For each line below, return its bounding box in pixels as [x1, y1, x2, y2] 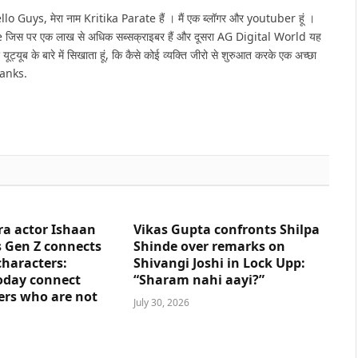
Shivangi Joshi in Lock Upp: [133, 253, 305, 272]
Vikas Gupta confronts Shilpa [133, 220, 320, 238]
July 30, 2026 [133, 295, 189, 309]
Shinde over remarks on [133, 237, 285, 255]
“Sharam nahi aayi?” [133, 270, 265, 288]
